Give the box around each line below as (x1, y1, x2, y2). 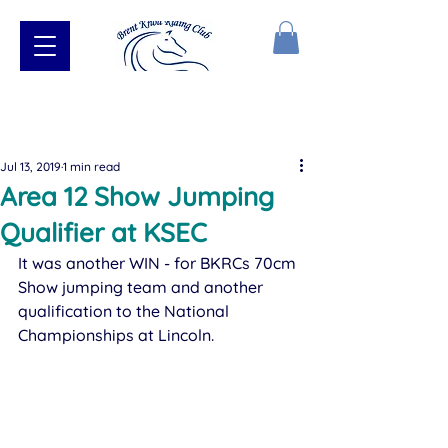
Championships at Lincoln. (18, 325, 218, 346)
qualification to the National (18, 301, 233, 322)
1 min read (63, 159, 120, 175)
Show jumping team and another (18, 277, 267, 298)
